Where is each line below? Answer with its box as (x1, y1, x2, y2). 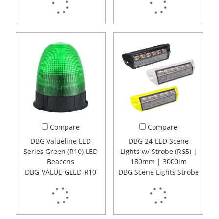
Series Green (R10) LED (23, 147, 98, 156)
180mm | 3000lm (130, 157, 187, 167)
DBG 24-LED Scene (128, 136, 189, 146)
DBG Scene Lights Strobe (118, 167, 199, 177)
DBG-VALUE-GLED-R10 (25, 167, 96, 177)
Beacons (47, 157, 74, 167)
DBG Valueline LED (30, 136, 91, 146)
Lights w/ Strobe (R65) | (120, 147, 197, 156)
